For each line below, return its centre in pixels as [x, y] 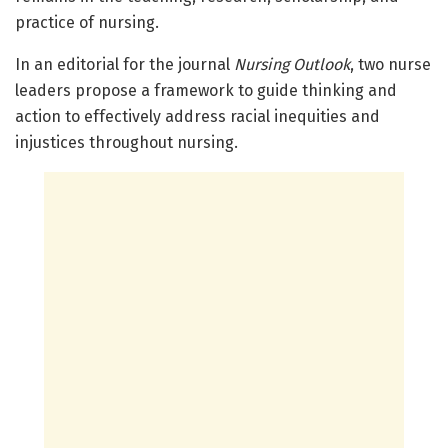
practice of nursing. [87, 23]
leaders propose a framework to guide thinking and [206, 91]
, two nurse [390, 65]
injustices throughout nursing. [126, 143]
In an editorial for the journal [124, 65]
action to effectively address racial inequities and [197, 117]
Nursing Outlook [292, 65]
